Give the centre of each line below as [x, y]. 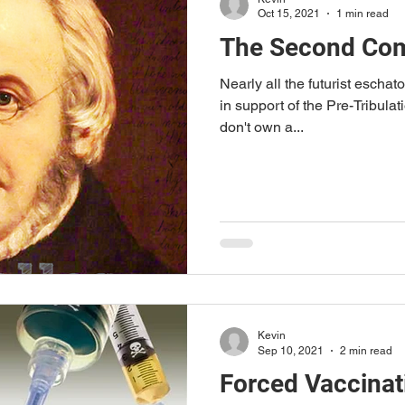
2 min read [366, 350]
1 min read [363, 14]
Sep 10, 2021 [291, 350]
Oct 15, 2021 [289, 14]
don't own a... [262, 127]
